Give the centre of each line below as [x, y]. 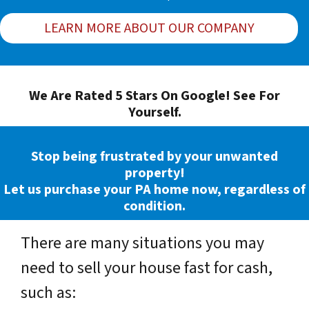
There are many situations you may [142, 243]
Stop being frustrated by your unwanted [154, 156]
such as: [48, 292]
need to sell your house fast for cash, [147, 268]
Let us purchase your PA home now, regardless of [154, 189]
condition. [154, 206]
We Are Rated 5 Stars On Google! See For [154, 96]
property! [154, 173]
